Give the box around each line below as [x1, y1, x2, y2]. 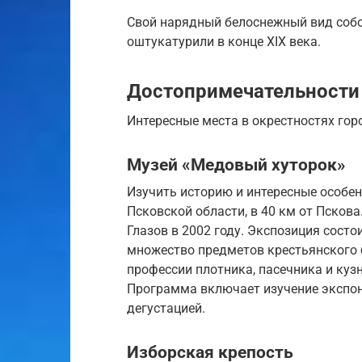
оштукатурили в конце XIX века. [127, 33, 321, 49]
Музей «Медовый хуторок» [127, 155, 346, 175]
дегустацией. [127, 300, 205, 316]
